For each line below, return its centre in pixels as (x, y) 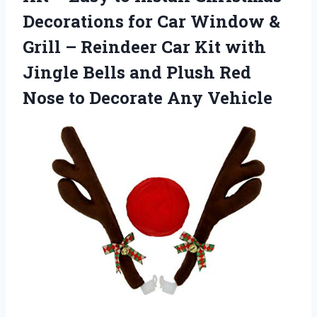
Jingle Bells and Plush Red (137, 72)
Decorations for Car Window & (151, 21)
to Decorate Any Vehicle (171, 97)
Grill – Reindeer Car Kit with (144, 46)
